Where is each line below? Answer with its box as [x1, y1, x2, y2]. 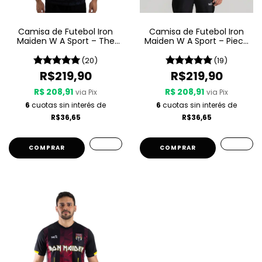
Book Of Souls [37, 44, 94, 56]
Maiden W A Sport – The [16, 35, 115, 47]
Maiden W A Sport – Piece [144, 35, 249, 47]
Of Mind [180, 44, 213, 56]
